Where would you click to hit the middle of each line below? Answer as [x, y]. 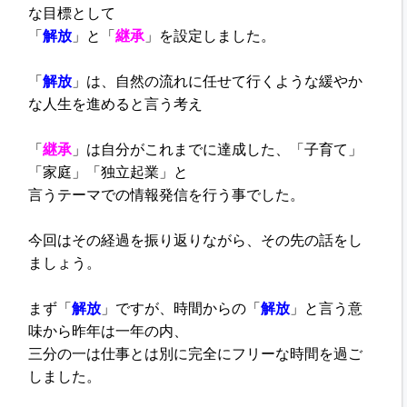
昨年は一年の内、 [130, 332]
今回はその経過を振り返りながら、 [145, 241]
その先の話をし [312, 241]
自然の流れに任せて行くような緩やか [239, 82]
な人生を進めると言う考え [116, 104]
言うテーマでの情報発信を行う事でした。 [167, 195]
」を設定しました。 [210, 36]
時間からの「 [218, 309]
